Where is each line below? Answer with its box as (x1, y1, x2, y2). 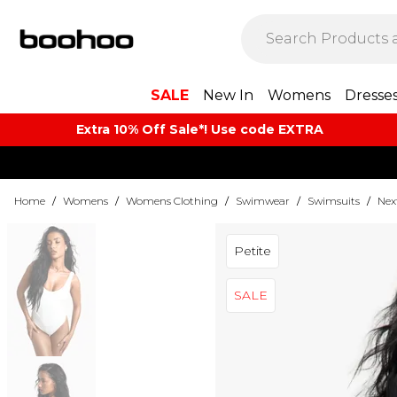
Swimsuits (307, 194, 360, 207)
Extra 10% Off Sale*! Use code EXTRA (75, 121, 323, 137)
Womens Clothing (126, 194, 218, 207)
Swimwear (236, 194, 290, 207)
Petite (233, 243, 271, 259)
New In (203, 87, 253, 104)
